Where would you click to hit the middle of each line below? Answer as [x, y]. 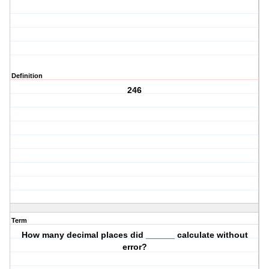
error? [134, 247]
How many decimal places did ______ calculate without [134, 235]
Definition [27, 76]
